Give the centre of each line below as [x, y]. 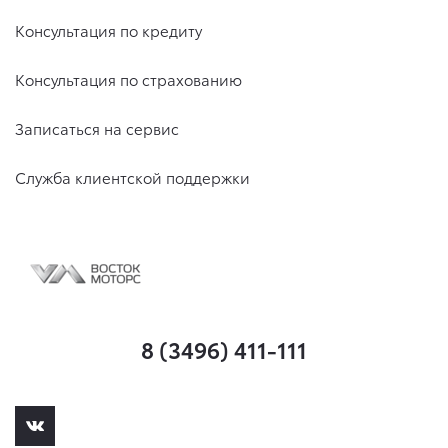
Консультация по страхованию [128, 79]
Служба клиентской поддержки [132, 177]
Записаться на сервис [97, 128]
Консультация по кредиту [108, 30]
